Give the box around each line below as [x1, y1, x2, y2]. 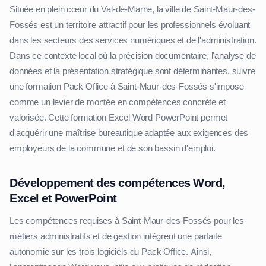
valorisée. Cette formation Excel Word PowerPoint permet [9, 111, 228, 123]
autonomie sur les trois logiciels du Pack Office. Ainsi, [9, 245, 212, 258]
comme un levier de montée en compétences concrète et [9, 96, 226, 108]
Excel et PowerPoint [9, 190, 117, 206]
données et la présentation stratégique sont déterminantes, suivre [9, 65, 255, 77]
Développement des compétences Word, [9, 175, 226, 191]
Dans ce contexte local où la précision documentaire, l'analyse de [9, 49, 256, 62]
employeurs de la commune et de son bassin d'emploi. [9, 142, 216, 154]
